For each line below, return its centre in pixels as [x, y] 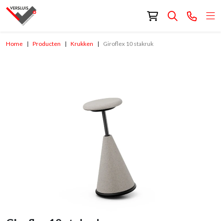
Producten [47, 44]
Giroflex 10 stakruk [128, 44]
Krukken [82, 44]
